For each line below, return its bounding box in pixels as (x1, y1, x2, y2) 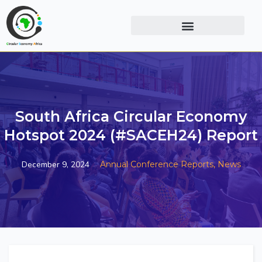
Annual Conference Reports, (99, 158, 218, 170)
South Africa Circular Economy (15, 108, 247, 126)
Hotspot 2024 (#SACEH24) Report (4, 126, 258, 144)
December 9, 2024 (21, 158, 89, 170)
